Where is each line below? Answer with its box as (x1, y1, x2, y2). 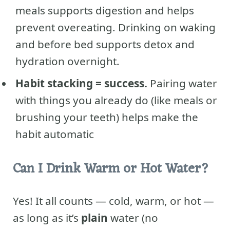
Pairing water (147, 76, 217, 91)
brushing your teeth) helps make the (15, 110, 198, 125)
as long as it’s (13, 210, 81, 225)
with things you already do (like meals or (15, 93, 217, 108)
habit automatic (15, 127, 94, 142)
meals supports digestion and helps (15, 3, 194, 17)
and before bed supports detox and (15, 36, 195, 51)
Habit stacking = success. (15, 76, 147, 91)
